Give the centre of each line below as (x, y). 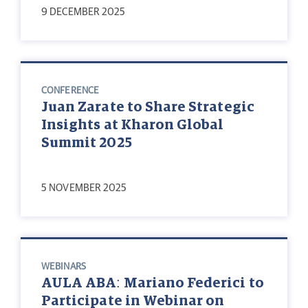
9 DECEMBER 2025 (84, 12)
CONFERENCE (70, 91)
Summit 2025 (87, 143)
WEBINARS (64, 267)
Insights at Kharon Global (133, 125)
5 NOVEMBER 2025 (84, 188)
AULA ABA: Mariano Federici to (153, 284)
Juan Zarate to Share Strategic (148, 108)
